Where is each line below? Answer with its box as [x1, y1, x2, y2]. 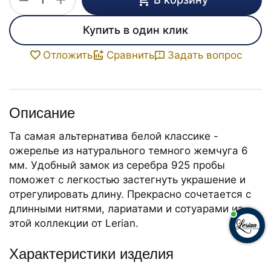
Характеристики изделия [9, 246, 174, 263]
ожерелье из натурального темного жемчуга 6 [9, 145, 248, 157]
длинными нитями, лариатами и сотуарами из [9, 203, 243, 215]
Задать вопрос [168, 48, 242, 61]
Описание [9, 105, 75, 122]
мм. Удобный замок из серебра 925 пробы [9, 159, 225, 172]
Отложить [43, 49, 93, 62]
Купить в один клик [83, 24, 188, 37]
